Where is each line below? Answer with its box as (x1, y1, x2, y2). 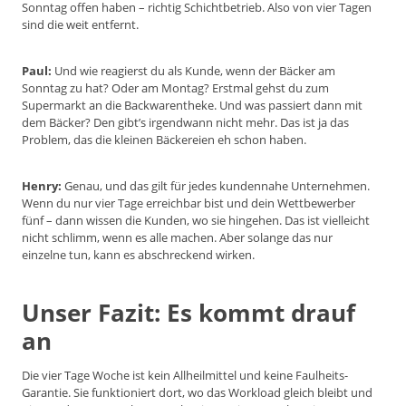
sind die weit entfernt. (22, 16, 139, 34)
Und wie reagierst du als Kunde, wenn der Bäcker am (52, 63, 335, 80)
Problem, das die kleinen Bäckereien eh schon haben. (22, 131, 306, 149)
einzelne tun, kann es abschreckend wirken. (22, 246, 255, 264)
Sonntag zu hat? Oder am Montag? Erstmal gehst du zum (22, 80, 329, 97)
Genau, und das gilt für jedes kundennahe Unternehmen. (62, 178, 370, 195)
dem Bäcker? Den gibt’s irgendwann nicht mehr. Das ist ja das (22, 114, 349, 131)
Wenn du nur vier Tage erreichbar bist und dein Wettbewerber (22, 195, 355, 212)
